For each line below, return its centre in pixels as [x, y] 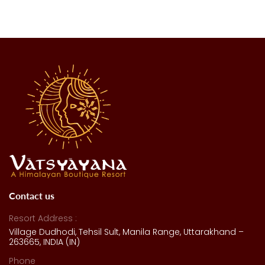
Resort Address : [43, 219]
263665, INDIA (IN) [44, 242]
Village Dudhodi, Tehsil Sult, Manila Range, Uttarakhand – [126, 232]
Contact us [32, 196]
